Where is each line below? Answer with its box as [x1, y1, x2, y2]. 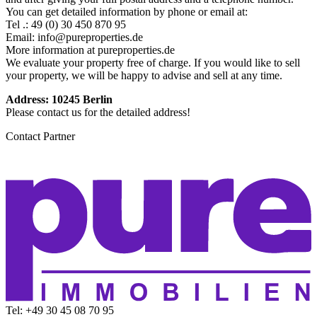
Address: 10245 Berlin [6, 93, 113, 105]
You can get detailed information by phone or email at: [6, 5, 248, 18]
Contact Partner [6, 129, 75, 142]
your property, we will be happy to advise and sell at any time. [6, 69, 282, 81]
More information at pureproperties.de [6, 43, 175, 56]
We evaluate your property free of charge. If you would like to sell [6, 56, 300, 69]
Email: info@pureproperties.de [6, 30, 143, 43]
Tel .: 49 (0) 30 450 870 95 [6, 18, 126, 30]
